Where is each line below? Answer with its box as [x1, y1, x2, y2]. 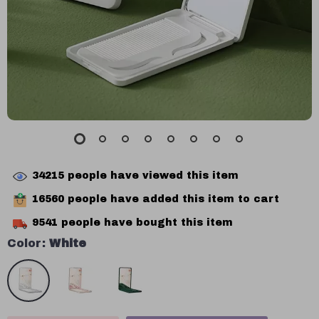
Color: [7, 237, 46, 249]
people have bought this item [58, 217, 233, 229]
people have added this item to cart [64, 194, 279, 205]
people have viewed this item [64, 170, 239, 182]
